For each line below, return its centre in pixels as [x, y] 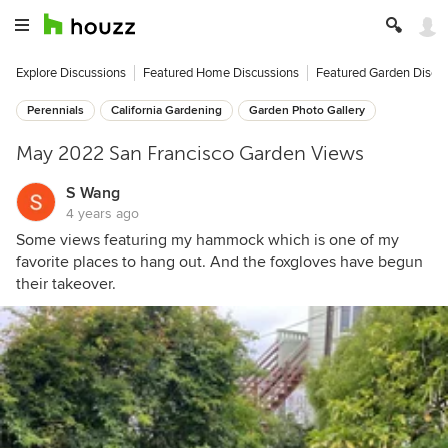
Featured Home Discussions [221, 73]
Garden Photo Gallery [307, 110]
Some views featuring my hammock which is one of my [207, 240]
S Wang [93, 193]
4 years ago [102, 213]
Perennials [55, 110]
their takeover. [66, 284]
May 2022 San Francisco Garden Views [190, 153]
